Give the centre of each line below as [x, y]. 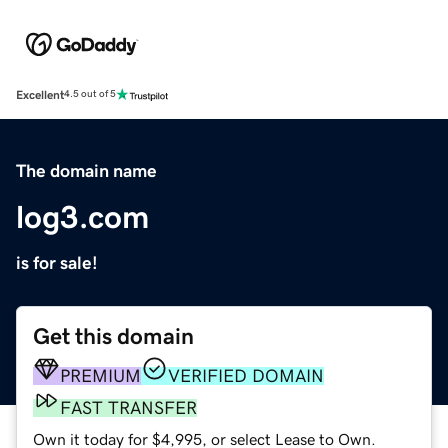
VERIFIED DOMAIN [246, 375]
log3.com [82, 216]
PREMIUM [100, 375]
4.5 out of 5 [90, 94]
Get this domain [113, 336]
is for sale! [57, 262]
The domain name [86, 170]
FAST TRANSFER [128, 407]
